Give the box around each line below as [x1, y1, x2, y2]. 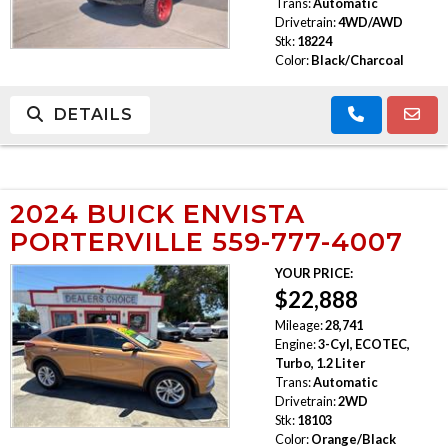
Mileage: [274, 316, 323, 333]
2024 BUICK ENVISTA [10, 197, 305, 229]
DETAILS [44, 104, 133, 124]
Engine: [274, 335, 316, 352]
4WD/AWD [337, 13, 403, 30]
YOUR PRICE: [274, 264, 353, 281]
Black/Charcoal [310, 51, 404, 68]
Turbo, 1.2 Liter [274, 354, 365, 371]
